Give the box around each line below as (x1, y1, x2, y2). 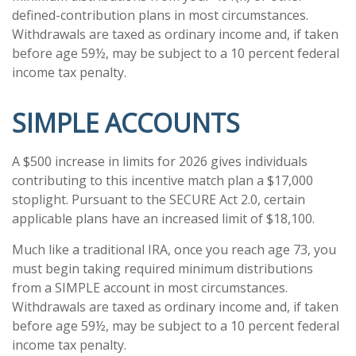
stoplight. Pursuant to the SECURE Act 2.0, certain (12, 191, 305, 208)
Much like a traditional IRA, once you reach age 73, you (12, 241, 336, 258)
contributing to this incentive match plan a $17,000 (12, 172, 313, 189)
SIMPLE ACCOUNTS (12, 106, 240, 140)
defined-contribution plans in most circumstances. (12, 6, 308, 24)
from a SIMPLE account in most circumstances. (12, 279, 288, 296)
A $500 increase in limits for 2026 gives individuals (12, 153, 308, 170)
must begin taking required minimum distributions (12, 260, 313, 277)
